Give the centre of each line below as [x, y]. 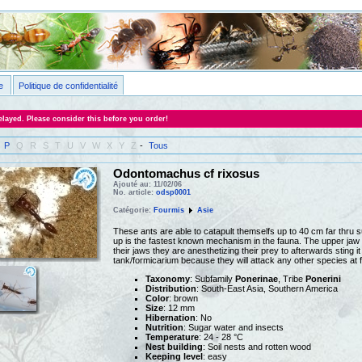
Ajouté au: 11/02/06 [147, 185]
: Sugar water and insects [233, 327]
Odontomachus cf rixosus [186, 174]
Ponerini [323, 278]
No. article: [134, 193]
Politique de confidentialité [68, 85]
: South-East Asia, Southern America [267, 288]
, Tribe [291, 278]
